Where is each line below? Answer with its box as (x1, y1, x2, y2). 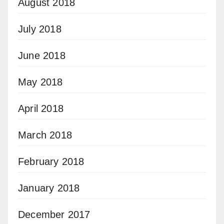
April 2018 (18, 103, 63, 114)
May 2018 (18, 76, 63, 88)
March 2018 (18, 129, 72, 141)
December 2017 (18, 209, 90, 220)
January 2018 (18, 182, 80, 194)
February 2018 (18, 156, 84, 167)
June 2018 (18, 50, 65, 61)
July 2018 (18, 23, 61, 35)
